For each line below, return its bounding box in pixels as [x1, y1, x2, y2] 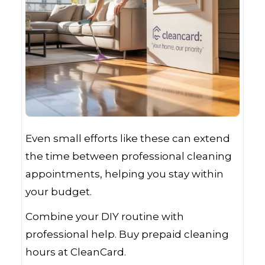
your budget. [25, 186, 92, 198]
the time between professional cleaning [25, 150, 232, 162]
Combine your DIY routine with [25, 211, 184, 222]
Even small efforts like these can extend [25, 132, 230, 144]
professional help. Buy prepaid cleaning [25, 228, 229, 240]
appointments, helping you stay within [25, 168, 224, 180]
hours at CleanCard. [25, 246, 126, 258]
